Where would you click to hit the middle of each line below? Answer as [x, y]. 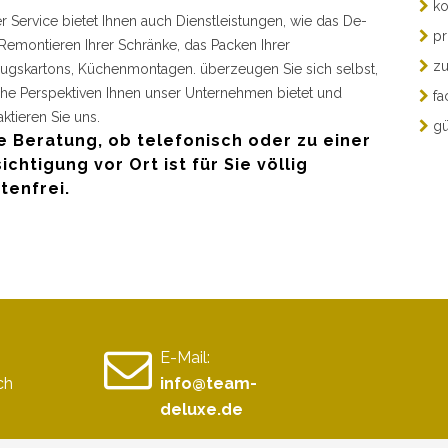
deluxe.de [201, 409]
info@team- [208, 383]
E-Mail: [185, 357]
